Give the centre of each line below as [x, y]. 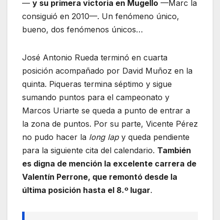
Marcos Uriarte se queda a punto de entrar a [106, 111]
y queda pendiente [154, 137]
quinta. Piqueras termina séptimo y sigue [97, 84]
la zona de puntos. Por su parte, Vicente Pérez [110, 124]
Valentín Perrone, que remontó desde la [100, 177]
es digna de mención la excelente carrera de [109, 164]
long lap [104, 137]
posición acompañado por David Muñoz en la [107, 71]
